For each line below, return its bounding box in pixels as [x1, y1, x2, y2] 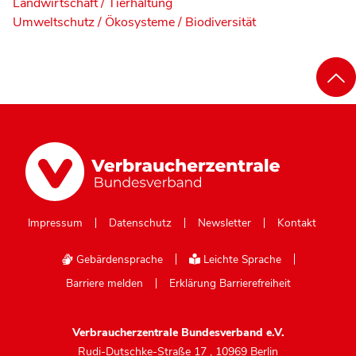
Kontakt [277, 215, 316, 231]
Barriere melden [65, 276, 143, 292]
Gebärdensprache [73, 252, 164, 268]
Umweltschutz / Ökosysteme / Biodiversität [13, 13, 256, 31]
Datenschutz [108, 215, 172, 231]
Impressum [27, 215, 83, 231]
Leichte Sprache [199, 252, 281, 268]
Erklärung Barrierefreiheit [168, 276, 291, 292]
